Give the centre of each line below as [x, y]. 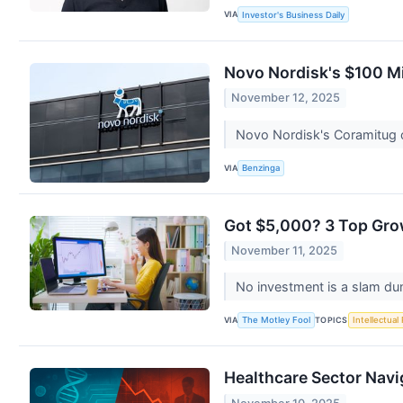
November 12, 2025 [286, 98]
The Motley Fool [277, 320]
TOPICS [331, 319]
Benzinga [261, 168]
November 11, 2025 [285, 251]
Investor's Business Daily [294, 14]
